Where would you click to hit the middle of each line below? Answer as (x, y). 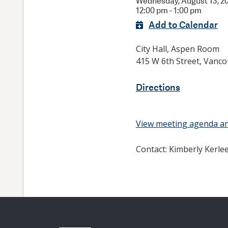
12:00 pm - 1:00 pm (169, 11)
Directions (158, 87)
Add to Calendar (183, 24)
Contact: (152, 149)
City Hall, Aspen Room (178, 49)
